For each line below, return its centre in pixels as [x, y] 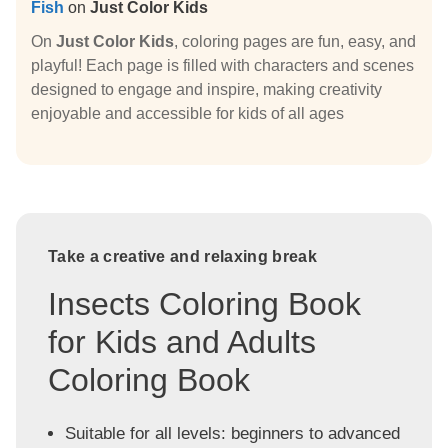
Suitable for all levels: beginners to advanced [232, 433]
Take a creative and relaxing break [182, 256]
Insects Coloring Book [204, 303]
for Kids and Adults [182, 341]
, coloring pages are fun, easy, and [295, 41]
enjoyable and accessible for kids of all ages [187, 113]
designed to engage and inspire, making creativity [206, 89]
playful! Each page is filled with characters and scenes [222, 65]
